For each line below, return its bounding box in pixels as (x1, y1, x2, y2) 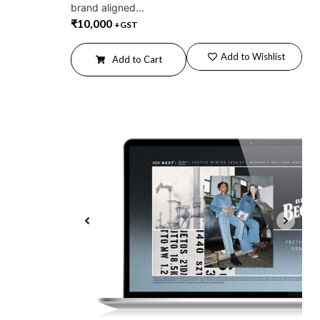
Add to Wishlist (220, 50, 285, 62)
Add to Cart (111, 53, 162, 65)
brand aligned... (71, 1, 144, 14)
